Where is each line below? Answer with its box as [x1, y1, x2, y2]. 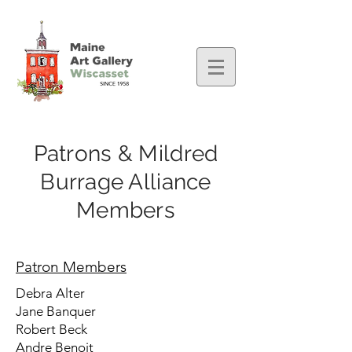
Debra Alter [16, 285, 85, 301]
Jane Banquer [16, 303, 96, 319]
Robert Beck [16, 321, 87, 337]
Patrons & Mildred [33, 141, 218, 167]
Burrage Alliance [40, 169, 211, 195]
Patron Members [16, 258, 126, 276]
